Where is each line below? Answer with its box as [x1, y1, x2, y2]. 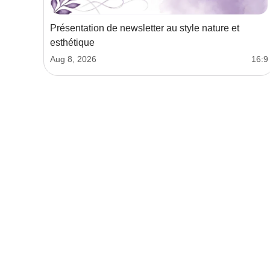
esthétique [50, 37, 95, 48]
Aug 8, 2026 [50, 54, 96, 64]
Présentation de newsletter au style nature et [50, 23, 239, 34]
